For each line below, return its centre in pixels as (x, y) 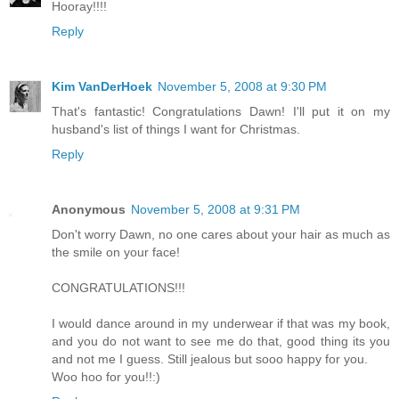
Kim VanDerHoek (102, 87)
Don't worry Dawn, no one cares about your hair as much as (221, 235)
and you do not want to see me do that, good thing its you (221, 342)
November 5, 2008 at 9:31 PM (216, 210)
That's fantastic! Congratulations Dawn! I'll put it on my (221, 112)
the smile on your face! (116, 252)
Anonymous (89, 210)
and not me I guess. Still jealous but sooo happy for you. (210, 359)
